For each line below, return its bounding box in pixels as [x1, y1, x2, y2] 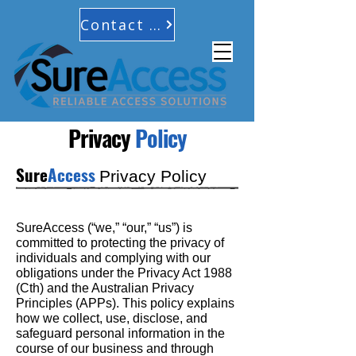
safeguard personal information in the [16, 327, 225, 340]
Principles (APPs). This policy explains [16, 296, 234, 310]
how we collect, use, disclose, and [16, 311, 207, 325]
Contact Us [149, 15, 161, 34]
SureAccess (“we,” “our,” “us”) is [16, 221, 192, 234]
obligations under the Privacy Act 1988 [16, 266, 232, 280]
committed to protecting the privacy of [16, 236, 224, 250]
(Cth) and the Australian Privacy [16, 281, 194, 295]
